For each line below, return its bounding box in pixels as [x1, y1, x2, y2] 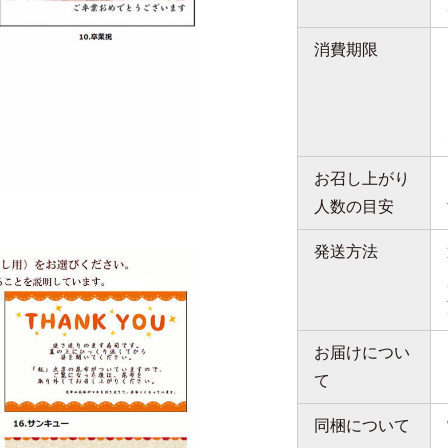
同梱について [314, 416, 411, 434]
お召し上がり [314, 169, 411, 187]
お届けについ [314, 343, 411, 361]
